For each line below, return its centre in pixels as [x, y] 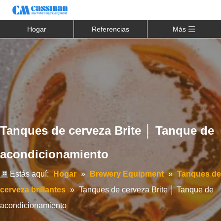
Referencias [110, 29]
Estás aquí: [29, 174]
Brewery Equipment [127, 174]
